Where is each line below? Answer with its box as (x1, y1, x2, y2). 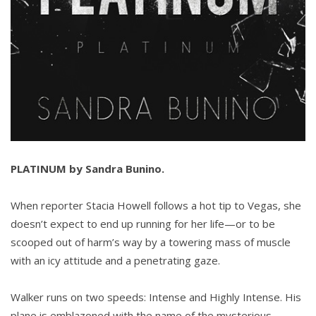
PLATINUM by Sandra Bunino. (11, 162, 164, 176)
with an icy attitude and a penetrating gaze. (11, 253, 220, 267)
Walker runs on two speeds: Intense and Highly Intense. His (11, 290, 301, 304)
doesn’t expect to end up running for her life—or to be (11, 217, 275, 231)
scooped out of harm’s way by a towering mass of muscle (11, 235, 291, 249)
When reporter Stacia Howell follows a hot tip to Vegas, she (11, 198, 301, 212)
